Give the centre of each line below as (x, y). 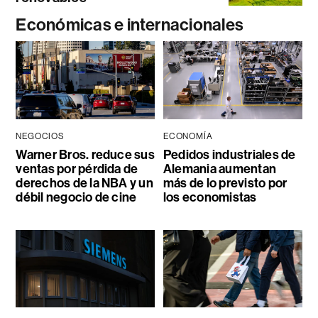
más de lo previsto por (225, 183)
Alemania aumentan (220, 169)
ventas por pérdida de (77, 169)
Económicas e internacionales (130, 24)
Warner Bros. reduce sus (85, 154)
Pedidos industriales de (229, 154)
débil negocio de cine (76, 197)
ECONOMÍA (188, 136)
